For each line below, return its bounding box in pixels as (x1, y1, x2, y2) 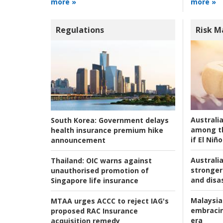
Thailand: (51, 156, 84, 166)
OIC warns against (84, 156, 152, 166)
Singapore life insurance (51, 176, 138, 186)
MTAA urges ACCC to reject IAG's (51, 196, 169, 206)
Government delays (97, 115, 169, 125)
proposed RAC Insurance (51, 206, 138, 216)
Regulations (56, 24, 104, 36)
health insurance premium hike (51, 125, 163, 135)
